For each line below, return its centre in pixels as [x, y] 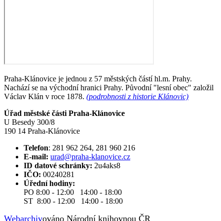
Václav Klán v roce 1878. [45, 96]
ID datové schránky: [58, 165]
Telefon [36, 147]
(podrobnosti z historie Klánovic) [137, 96]
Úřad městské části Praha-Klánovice [64, 113]
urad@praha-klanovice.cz [90, 156]
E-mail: [36, 156]
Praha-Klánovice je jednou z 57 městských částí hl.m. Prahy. [98, 78]
